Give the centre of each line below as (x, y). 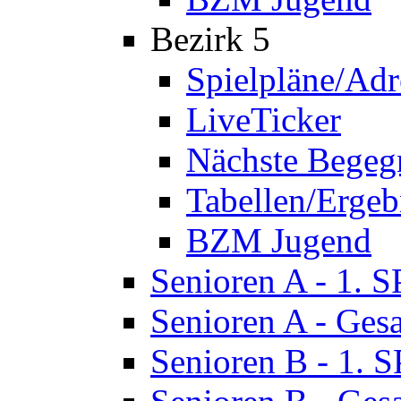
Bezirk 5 (210, 39)
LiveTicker (264, 119)
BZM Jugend (279, 240)
